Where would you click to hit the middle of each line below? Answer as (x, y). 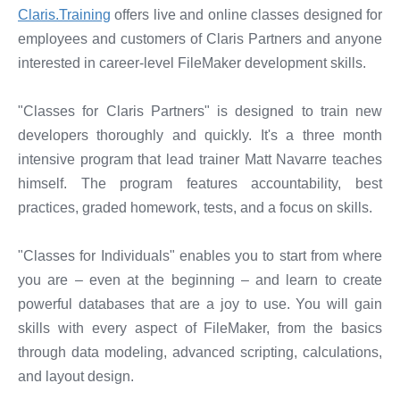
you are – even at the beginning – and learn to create (200, 280)
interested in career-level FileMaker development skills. (192, 63)
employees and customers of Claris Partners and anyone (200, 39)
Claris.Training (64, 15)
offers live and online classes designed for (246, 15)
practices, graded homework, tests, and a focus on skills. (195, 208)
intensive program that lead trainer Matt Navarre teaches (200, 159)
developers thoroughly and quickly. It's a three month (200, 135)
